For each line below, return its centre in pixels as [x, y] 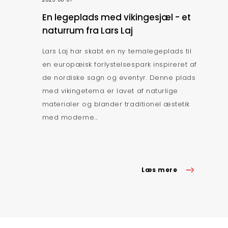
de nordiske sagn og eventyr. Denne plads [119, 77]
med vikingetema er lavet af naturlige [110, 91]
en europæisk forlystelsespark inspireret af [119, 64]
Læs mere [160, 169]
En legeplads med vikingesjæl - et [116, 17]
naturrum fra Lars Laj [87, 30]
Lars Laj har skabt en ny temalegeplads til [117, 51]
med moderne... [70, 117]
